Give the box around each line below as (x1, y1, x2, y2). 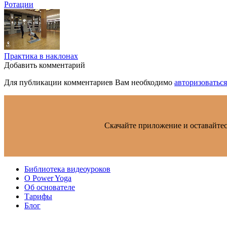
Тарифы (24, 192, 52, 201)
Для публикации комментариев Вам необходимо (4, 78, 174, 87)
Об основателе (24, 182, 75, 192)
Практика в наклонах (4, 51, 78, 60)
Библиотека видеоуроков (24, 164, 110, 173)
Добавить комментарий (4, 60, 85, 69)
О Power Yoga (24, 173, 71, 182)
